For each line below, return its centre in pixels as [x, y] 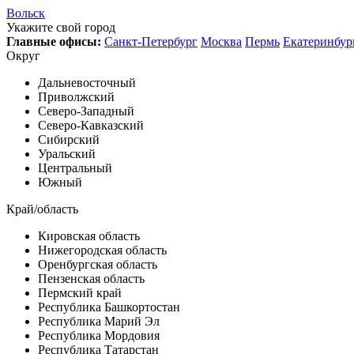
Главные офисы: [54, 41]
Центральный [75, 168]
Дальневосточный [87, 83]
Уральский [67, 154]
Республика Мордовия [99, 335]
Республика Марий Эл [99, 321]
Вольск [26, 13]
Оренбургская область [98, 264]
